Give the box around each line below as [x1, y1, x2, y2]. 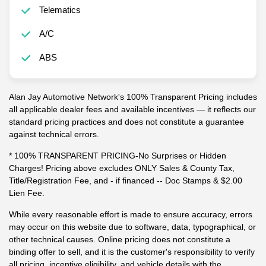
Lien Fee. [9, 188, 45, 198]
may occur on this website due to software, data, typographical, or [9, 221, 256, 232]
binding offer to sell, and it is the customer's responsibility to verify [9, 246, 255, 256]
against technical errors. [9, 129, 99, 139]
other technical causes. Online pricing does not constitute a [9, 234, 230, 244]
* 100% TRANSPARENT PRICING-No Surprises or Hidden [9, 150, 226, 160]
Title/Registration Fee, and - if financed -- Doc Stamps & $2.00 [9, 175, 242, 185]
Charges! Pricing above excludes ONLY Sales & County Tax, [9, 163, 235, 173]
